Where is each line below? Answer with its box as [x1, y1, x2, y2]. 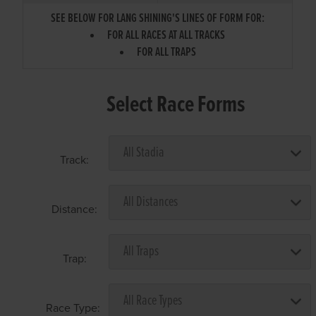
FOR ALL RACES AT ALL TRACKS [107, 27, 226, 44]
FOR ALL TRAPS [136, 44, 196, 61]
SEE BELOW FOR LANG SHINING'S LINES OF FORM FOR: [51, 10, 265, 27]
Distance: [51, 202, 98, 217]
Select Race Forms [107, 90, 245, 121]
